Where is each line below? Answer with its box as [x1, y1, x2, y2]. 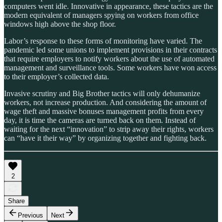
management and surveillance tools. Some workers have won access [4, 63, 217, 72]
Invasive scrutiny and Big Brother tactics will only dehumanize [4, 89, 200, 98]
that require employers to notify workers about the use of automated [4, 55, 215, 63]
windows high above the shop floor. [4, 20, 116, 29]
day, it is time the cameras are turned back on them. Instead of [4, 116, 196, 125]
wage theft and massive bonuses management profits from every [4, 107, 204, 116]
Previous [18, 212, 43, 220]
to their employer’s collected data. [4, 72, 109, 81]
